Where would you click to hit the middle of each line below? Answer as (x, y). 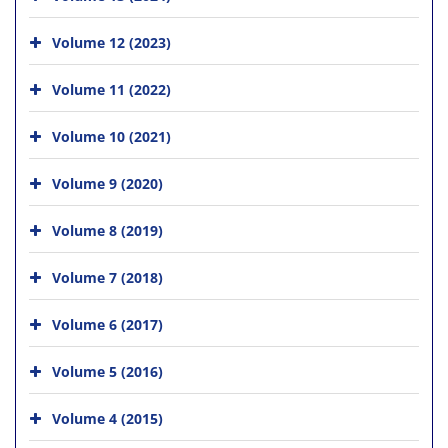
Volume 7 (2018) (107, 277)
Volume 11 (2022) (111, 89)
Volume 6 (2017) (107, 324)
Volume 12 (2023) (111, 42)
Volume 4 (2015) (107, 418)
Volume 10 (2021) (111, 136)
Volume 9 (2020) (107, 183)
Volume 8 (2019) (107, 230)
